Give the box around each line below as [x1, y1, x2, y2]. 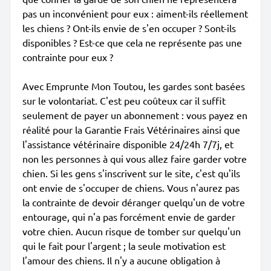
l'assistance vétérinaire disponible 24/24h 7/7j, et [22, 138, 233, 150]
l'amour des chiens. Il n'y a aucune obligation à [22, 254, 220, 266]
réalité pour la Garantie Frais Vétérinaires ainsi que [22, 123, 240, 135]
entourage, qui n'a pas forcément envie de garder [22, 211, 235, 223]
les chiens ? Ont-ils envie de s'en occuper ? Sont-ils [22, 22, 236, 34]
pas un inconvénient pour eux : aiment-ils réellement [22, 7, 248, 19]
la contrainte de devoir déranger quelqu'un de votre [22, 196, 245, 208]
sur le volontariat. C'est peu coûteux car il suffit [22, 94, 226, 106]
